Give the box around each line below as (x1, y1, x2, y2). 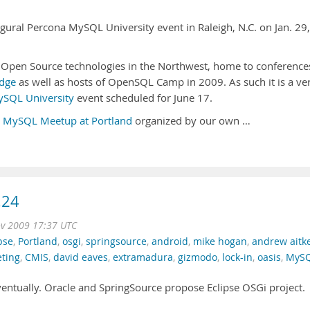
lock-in (222, 251, 253, 264)
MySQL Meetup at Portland (3, 114, 132, 127)
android (152, 235, 188, 248)
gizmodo (178, 251, 217, 264)
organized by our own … (132, 114, 250, 127)
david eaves (53, 251, 108, 264)
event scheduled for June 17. (74, 91, 212, 104)
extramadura (113, 251, 173, 264)
